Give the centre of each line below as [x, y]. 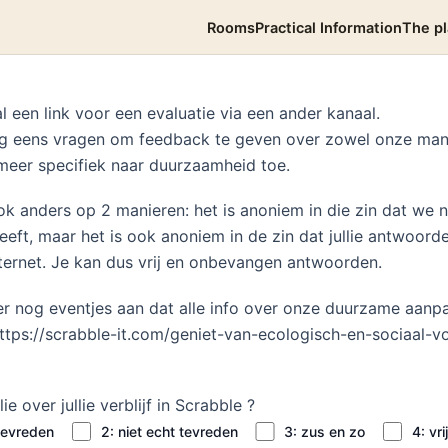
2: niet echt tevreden [169, 431]
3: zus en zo [325, 431]
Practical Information [328, 28]
